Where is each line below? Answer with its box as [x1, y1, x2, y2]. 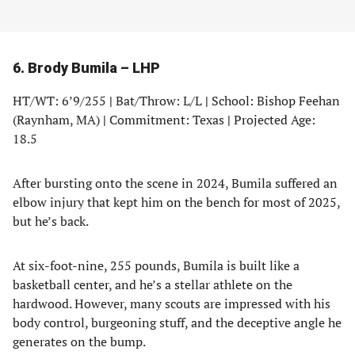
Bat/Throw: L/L [113, 92, 205, 109]
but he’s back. [13, 212, 89, 230]
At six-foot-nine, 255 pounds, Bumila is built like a [13, 257, 300, 274]
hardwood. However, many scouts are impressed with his [13, 295, 330, 312]
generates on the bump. [13, 333, 146, 350]
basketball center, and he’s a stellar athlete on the [13, 276, 292, 293]
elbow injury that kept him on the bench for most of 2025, [13, 193, 340, 211]
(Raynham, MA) [13, 111, 103, 128]
